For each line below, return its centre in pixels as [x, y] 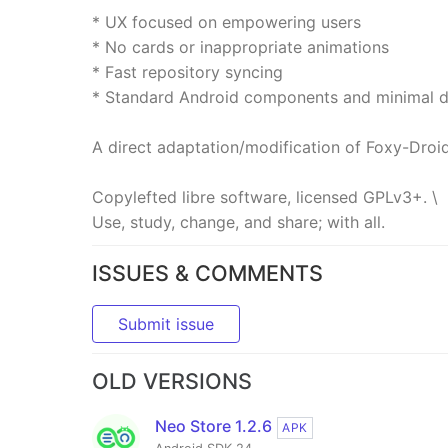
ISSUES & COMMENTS [207, 273]
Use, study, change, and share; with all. [238, 222]
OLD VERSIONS [172, 381]
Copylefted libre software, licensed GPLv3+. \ [265, 197]
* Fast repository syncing [187, 72]
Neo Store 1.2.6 [213, 426]
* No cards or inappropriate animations [240, 47]
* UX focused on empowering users [226, 22]
